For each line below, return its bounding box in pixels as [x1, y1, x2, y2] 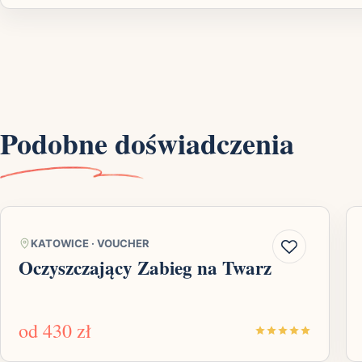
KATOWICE [31, 237, 89, 250]
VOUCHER [97, 237, 149, 250]
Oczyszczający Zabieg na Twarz [19, 254, 271, 282]
